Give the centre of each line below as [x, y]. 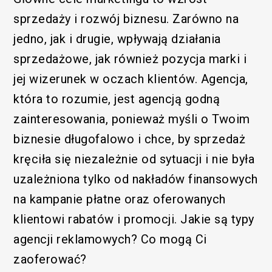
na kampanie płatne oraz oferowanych [120, 199]
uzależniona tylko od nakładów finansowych [136, 179]
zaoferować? [52, 259]
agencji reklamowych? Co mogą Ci [110, 239]
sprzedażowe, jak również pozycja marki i [130, 59]
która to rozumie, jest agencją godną [117, 99]
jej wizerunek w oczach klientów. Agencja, [131, 79]
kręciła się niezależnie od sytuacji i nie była [134, 159]
